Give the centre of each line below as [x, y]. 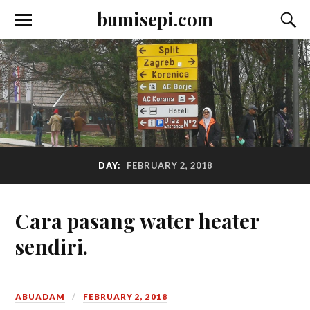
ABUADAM [40, 296]
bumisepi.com [155, 19]
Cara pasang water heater [138, 220]
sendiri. [52, 246]
